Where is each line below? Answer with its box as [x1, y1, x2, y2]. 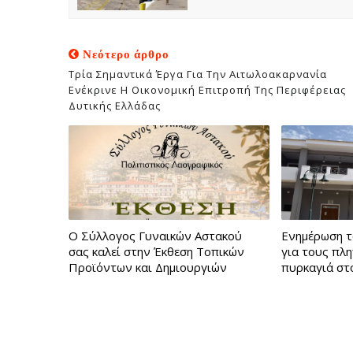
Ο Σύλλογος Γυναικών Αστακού [69, 227, 242, 243]
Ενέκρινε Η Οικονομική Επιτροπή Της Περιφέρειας [69, 82, 346, 97]
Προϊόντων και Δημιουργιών [69, 258, 227, 275]
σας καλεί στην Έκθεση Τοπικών [69, 243, 244, 259]
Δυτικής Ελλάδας [69, 98, 161, 113]
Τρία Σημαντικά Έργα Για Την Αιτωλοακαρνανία [69, 66, 327, 81]
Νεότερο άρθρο [80, 45, 169, 62]
